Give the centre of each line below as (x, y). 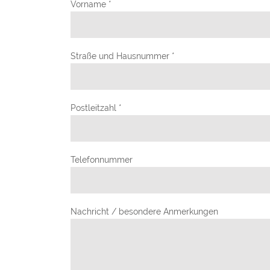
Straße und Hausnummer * (123, 56)
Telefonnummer (102, 160)
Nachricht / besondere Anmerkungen (144, 212)
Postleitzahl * (96, 108)
